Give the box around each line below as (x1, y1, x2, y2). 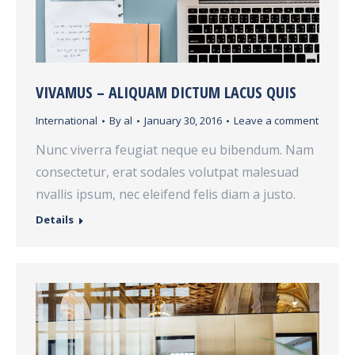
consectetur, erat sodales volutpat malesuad (36, 163, 299, 181)
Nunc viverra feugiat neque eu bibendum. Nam (36, 141, 314, 159)
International (36, 113, 97, 128)
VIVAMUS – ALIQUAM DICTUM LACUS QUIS (36, 82, 296, 104)
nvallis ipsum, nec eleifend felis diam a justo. (36, 185, 296, 204)
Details (36, 212, 74, 227)
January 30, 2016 (144, 113, 222, 128)
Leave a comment (234, 113, 319, 128)
